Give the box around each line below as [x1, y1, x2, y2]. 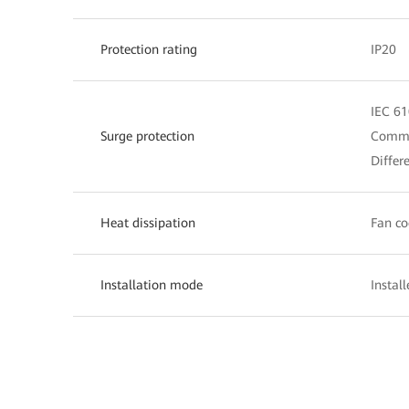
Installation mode [100, 277, 203, 292]
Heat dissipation [100, 215, 195, 230]
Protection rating [100, 41, 197, 57]
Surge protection [100, 128, 194, 143]
